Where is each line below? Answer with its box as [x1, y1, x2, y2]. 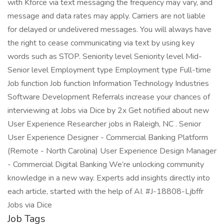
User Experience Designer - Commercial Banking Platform [7, 132, 208, 143]
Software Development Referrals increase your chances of [7, 91, 210, 102]
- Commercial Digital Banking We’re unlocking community [7, 159, 204, 170]
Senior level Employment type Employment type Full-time [7, 64, 211, 75]
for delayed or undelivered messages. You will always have [7, 24, 211, 35]
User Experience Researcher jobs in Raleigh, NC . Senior [7, 118, 201, 129]
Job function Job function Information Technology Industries [7, 78, 209, 89]
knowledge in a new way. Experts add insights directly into [7, 172, 210, 183]
